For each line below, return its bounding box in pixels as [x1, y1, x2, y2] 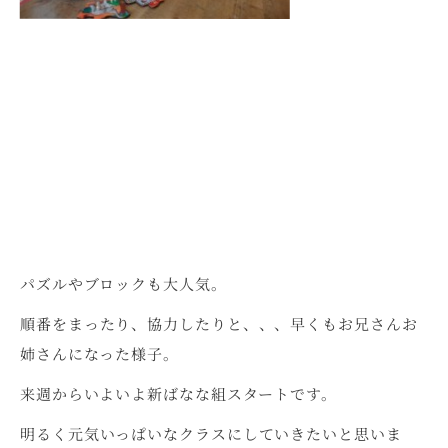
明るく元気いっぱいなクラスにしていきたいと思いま [20, 422, 402, 445]
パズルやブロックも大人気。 [19, 272, 227, 295]
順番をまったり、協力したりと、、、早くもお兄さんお [20, 312, 418, 335]
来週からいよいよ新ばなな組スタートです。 [19, 382, 338, 405]
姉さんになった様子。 [19, 342, 179, 364]
